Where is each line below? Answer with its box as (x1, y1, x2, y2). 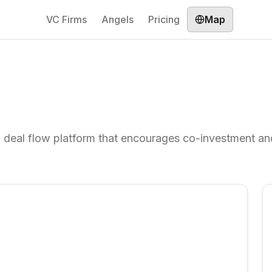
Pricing (148, 13, 180, 25)
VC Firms (46, 13, 87, 25)
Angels (101, 13, 134, 25)
